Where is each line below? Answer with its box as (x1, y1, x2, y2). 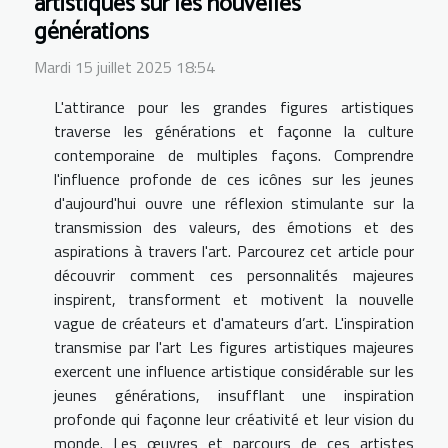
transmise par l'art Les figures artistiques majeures (54, 334, 414, 359)
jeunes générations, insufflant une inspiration (54, 382, 414, 407)
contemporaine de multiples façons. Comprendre (54, 142, 414, 167)
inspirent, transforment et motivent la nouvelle (54, 286, 414, 311)
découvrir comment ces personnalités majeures (54, 262, 414, 287)
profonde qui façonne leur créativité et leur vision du (54, 406, 414, 431)
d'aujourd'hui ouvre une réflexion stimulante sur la (54, 190, 414, 215)
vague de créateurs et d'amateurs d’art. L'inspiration (54, 310, 414, 335)
